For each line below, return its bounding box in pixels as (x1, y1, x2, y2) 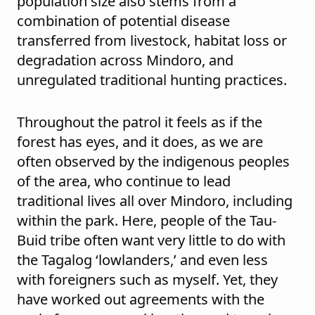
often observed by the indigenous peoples (17, 152, 290, 172)
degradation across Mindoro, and (17, 51, 233, 70)
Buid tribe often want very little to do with (17, 231, 285, 250)
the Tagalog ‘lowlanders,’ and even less (17, 250, 268, 270)
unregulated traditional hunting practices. (17, 70, 287, 90)
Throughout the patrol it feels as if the (17, 112, 262, 132)
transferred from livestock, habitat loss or (17, 31, 287, 51)
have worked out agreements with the (17, 290, 264, 309)
